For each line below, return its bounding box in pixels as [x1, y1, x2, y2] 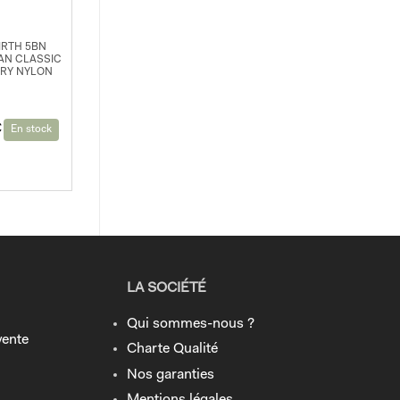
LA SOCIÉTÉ [127, 280, 206, 296]
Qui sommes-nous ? [127, 316, 254, 331]
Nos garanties [127, 367, 214, 382]
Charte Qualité [127, 342, 218, 357]
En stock [11, 124, 53, 136]
